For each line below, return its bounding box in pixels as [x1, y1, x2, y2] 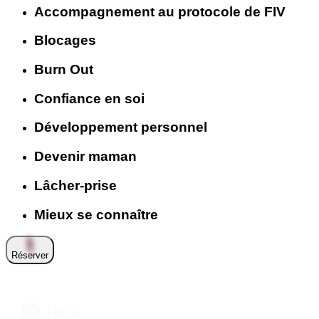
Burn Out [34, 62, 93, 77]
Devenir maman [34, 149, 137, 164]
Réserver [11, 250, 48, 261]
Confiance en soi [34, 90, 145, 106]
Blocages [34, 33, 96, 48]
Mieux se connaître [34, 206, 158, 222]
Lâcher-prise [34, 177, 117, 193]
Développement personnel [34, 120, 207, 135]
